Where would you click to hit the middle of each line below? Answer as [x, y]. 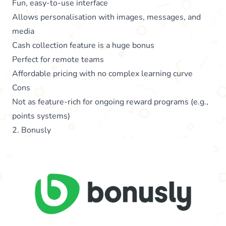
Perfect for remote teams [58, 59]
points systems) [41, 116]
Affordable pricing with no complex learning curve [102, 73]
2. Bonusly [32, 130]
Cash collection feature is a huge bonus [83, 45]
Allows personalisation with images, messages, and [106, 17]
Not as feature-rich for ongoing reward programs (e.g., [110, 102]
